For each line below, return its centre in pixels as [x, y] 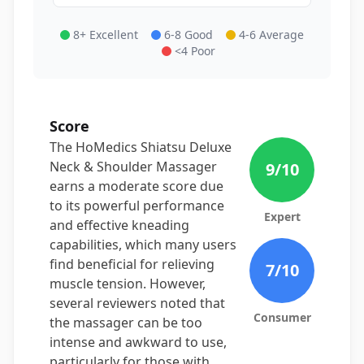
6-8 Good [188, 35]
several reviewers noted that [137, 303]
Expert [282, 217]
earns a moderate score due [136, 186]
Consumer [282, 317]
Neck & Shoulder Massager [133, 167]
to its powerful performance [137, 206]
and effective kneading [119, 225]
